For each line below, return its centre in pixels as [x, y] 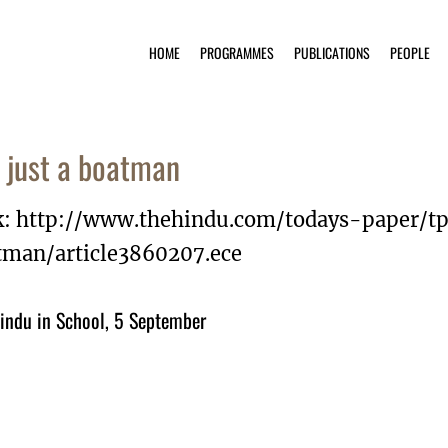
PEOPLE [410, 52]
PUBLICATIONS [332, 52]
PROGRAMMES [237, 52]
